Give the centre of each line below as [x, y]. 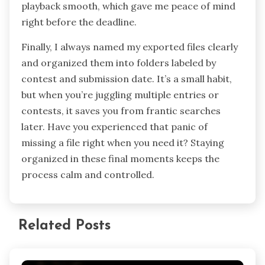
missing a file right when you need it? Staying [123, 142]
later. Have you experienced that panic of [114, 126]
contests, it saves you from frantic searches [121, 110]
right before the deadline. [79, 22]
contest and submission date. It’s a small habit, [127, 78]
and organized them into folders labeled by [119, 62]
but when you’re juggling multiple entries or [120, 94]
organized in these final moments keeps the [120, 158]
